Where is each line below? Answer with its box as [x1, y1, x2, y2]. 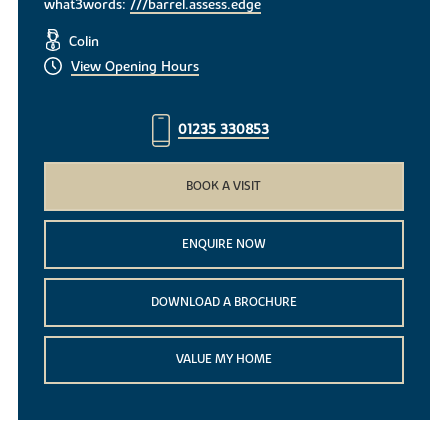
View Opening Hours [70, 58, 199, 77]
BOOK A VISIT [186, 178, 262, 195]
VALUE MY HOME [175, 351, 272, 368]
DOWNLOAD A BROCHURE [150, 293, 297, 310]
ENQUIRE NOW [181, 236, 266, 253]
